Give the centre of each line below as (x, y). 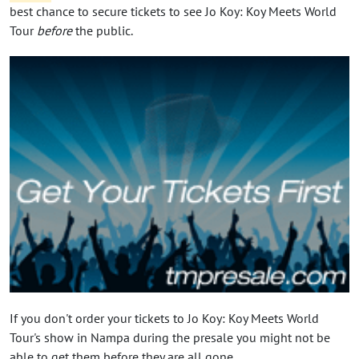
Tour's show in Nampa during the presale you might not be (170, 337)
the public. (103, 30)
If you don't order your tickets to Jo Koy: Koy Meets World (164, 318)
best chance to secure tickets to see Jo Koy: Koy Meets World (173, 11)
